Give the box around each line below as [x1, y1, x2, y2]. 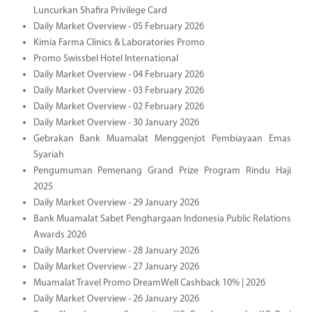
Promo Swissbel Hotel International [33, 53, 178, 64]
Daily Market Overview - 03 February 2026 [33, 85, 204, 96]
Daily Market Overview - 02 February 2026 [33, 101, 204, 112]
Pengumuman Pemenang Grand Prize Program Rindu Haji [33, 165, 291, 176]
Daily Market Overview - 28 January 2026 [33, 245, 199, 256]
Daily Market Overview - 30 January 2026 [33, 117, 199, 128]
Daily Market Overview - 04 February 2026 [33, 69, 204, 80]
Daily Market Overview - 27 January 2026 [33, 261, 199, 272]
